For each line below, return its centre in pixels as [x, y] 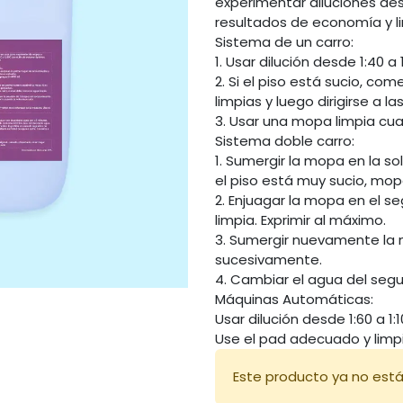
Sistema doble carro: [285, 141]
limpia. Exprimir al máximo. [300, 220]
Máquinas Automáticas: [294, 300]
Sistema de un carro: [284, 42]
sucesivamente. [269, 260]
